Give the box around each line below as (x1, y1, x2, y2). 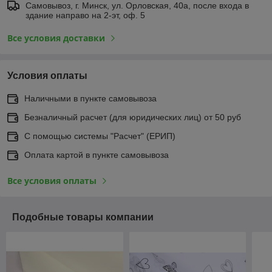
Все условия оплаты (7, 174, 97, 186)
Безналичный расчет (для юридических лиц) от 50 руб (24, 112, 241, 122)
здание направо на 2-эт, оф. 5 (25, 10, 145, 20)
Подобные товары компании (12, 211, 154, 222)
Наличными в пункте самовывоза (24, 93, 157, 103)
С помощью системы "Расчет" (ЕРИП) (24, 131, 175, 141)
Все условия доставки (7, 32, 105, 44)
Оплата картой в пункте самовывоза (24, 149, 169, 160)
